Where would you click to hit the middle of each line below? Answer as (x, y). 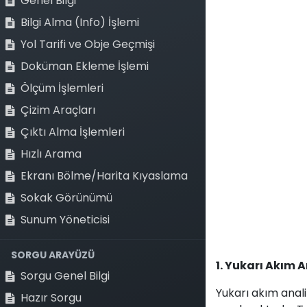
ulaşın (107, 260)
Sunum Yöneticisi (65, 220)
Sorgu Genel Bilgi (65, 276)
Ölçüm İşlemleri (62, 88)
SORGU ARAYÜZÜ (53, 255)
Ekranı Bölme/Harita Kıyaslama (104, 176)
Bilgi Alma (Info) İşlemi (80, 22)
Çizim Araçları (58, 110)
